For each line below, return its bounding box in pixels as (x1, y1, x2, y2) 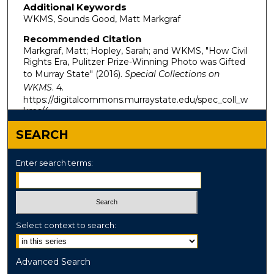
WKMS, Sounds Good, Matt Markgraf (23, 13, 180, 25)
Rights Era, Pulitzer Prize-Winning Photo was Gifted (23, 56, 245, 67)
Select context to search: (16, 220, 117, 231)
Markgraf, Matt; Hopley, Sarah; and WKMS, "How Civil (23, 45, 248, 56)
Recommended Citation (23, 32, 141, 45)
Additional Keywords (23, 1, 127, 13)
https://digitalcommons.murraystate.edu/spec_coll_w (23, 94, 248, 105)
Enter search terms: (16, 157, 94, 168)
